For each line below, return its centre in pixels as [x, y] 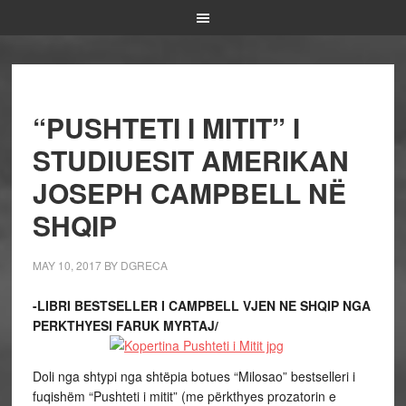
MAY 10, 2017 [67, 265]
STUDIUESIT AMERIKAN [190, 160]
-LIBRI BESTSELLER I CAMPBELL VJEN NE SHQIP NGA [201, 305]
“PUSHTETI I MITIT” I [166, 127]
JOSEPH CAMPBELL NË [189, 193]
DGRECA [144, 265]
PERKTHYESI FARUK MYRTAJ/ [125, 325]
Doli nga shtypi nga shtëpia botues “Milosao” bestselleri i [193, 376]
